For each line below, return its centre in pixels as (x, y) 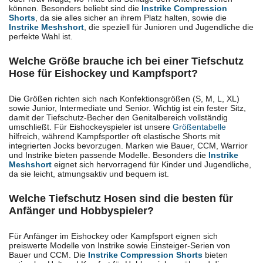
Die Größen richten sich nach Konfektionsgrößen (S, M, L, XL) (124, 98)
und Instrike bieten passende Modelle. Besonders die (109, 155)
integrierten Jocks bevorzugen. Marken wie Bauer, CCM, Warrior (128, 145)
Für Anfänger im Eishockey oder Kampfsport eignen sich (113, 236)
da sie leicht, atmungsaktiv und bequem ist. (89, 173)
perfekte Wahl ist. (41, 36)
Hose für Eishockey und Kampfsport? (103, 73)
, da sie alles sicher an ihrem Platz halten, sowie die (131, 17)
